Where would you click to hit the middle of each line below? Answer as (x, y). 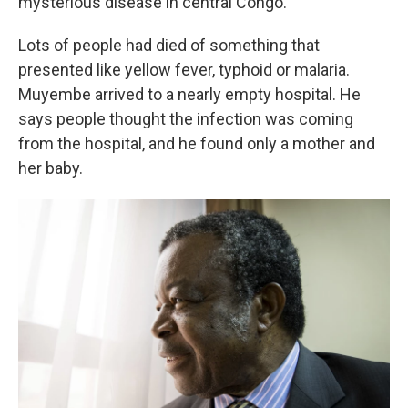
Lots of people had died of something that (169, 45)
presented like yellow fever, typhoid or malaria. (184, 70)
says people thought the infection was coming (186, 119)
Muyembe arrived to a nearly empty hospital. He (189, 94)
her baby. (51, 168)
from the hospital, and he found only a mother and (197, 143)
